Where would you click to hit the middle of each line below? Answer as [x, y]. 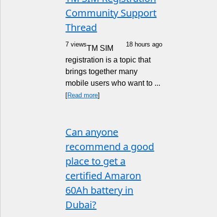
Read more [83, 95]
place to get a [96, 161]
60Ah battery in [100, 190]
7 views [76, 44]
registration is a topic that [108, 60]
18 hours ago [144, 44]
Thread [81, 27]
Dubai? [81, 205]
